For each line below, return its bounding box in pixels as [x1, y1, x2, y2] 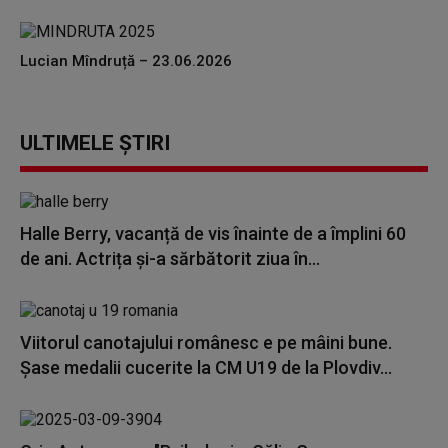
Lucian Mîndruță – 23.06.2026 [20, 52, 232, 70]
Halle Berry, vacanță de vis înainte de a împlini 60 [20, 223, 406, 244]
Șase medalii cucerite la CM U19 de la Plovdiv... [20, 357, 392, 378]
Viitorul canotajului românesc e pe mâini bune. [20, 332, 392, 353]
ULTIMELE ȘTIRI [20, 131, 170, 155]
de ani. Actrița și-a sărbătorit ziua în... [20, 248, 320, 269]
